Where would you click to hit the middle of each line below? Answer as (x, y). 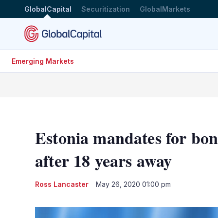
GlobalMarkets (165, 9)
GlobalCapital (48, 9)
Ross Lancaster (62, 184)
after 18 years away (104, 160)
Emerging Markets (43, 61)
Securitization (106, 9)
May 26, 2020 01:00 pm (133, 184)
